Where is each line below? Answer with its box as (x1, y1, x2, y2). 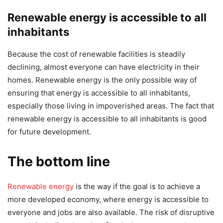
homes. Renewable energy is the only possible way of (7, 75, 197, 85)
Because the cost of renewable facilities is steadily (7, 49, 185, 59)
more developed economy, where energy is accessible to (7, 195, 209, 205)
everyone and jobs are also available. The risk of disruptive (7, 208, 215, 218)
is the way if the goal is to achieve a (74, 182, 200, 192)
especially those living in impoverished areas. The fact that (7, 101, 214, 111)
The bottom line (7, 153, 110, 170)
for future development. (7, 127, 91, 137)
